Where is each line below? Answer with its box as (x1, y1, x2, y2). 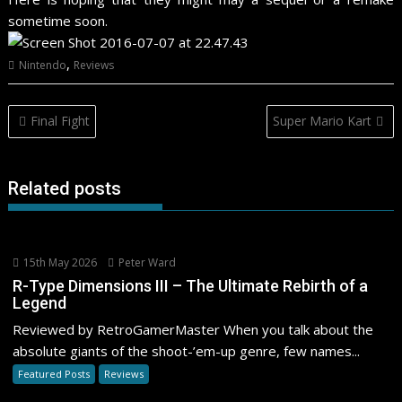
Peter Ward (116, 255, 177, 270)
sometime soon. (8, 12, 109, 30)
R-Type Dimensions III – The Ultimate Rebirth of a (13, 276, 369, 295)
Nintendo (19, 57, 67, 73)
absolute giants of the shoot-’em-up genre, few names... (13, 342, 361, 360)
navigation (7, 126, 109, 152)
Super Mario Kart (272, 111, 371, 129)
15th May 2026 (21, 255, 98, 270)
